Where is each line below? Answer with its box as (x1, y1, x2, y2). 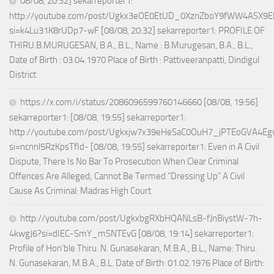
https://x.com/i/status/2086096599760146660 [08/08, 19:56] (20, 97, 258, 108)
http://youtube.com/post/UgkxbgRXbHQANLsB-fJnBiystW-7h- (20, 213, 262, 224)
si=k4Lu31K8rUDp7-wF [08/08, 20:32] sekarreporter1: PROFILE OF (9, 25, 265, 37)
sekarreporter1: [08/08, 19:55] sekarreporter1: (9, 112, 186, 124)
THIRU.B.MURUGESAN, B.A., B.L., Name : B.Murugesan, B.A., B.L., (9, 40, 253, 51)
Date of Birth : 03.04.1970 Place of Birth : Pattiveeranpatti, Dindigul (9, 54, 259, 66)
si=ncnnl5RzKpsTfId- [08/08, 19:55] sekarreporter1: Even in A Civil (9, 141, 259, 153)
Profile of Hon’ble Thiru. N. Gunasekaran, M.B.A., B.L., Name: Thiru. (9, 243, 257, 254)
